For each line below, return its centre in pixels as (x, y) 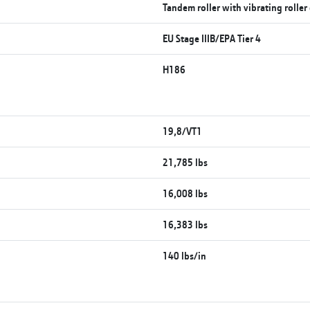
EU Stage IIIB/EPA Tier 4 (212, 38)
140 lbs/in (185, 255)
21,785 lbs (185, 162)
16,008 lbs (185, 193)
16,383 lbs (185, 224)
